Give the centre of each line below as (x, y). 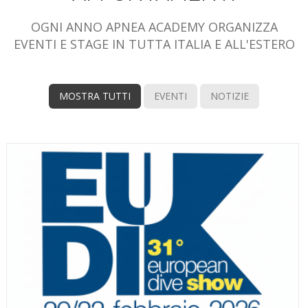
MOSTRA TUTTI (95, 96)
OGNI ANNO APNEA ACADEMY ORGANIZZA (154, 27)
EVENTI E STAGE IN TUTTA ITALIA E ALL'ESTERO (154, 44)
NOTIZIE (230, 96)
